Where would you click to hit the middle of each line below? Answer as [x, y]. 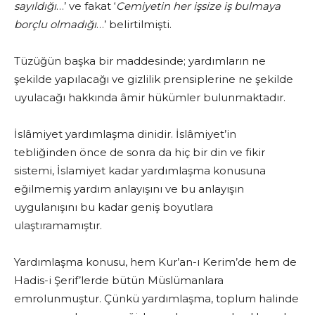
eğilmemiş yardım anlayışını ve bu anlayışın [129, 189]
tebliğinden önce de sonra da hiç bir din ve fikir [140, 153]
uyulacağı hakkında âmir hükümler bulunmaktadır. [150, 98]
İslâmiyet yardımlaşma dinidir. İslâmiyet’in [125, 134]
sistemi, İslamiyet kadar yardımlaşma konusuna [140, 171]
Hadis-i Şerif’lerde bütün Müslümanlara [119, 281]
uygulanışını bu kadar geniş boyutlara [114, 207]
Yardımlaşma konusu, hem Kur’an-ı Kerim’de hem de [155, 262]
